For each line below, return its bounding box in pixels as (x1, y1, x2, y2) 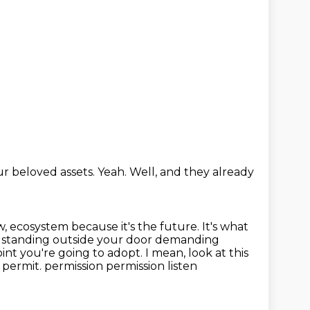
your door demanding (97, 233, 219, 246)
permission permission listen (44, 259, 197, 273)
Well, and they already (129, 165, 254, 179)
